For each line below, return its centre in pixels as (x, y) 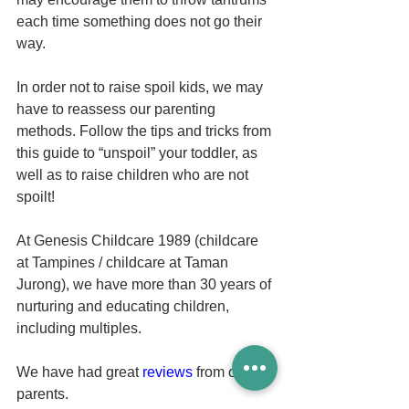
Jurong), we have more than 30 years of (146, 285)
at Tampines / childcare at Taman (124, 263)
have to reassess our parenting (118, 110)
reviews (168, 372)
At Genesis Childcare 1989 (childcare (139, 241)
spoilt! (37, 197)
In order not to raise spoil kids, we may (142, 88)
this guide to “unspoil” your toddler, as (139, 153)
